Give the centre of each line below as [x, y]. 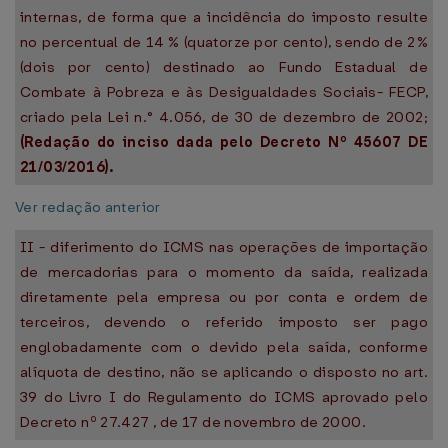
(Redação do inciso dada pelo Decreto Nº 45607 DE [224, 142]
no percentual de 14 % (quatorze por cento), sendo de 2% [224, 42]
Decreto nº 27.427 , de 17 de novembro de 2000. [193, 422]
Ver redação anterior [88, 207]
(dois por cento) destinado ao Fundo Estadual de [224, 67]
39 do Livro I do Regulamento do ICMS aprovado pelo [224, 397]
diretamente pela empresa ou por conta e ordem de [224, 297]
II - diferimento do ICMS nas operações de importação [224, 247]
